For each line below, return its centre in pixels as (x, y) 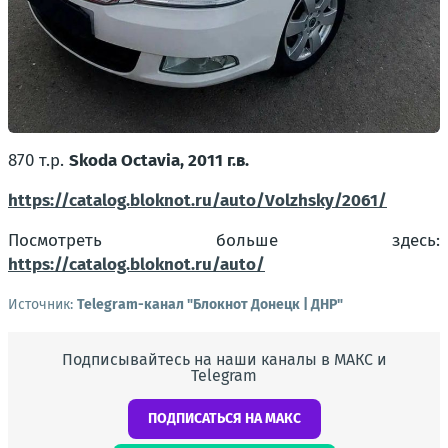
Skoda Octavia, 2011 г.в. (159, 160)
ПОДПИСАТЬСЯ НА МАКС (224, 418)
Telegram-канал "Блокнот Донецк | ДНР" (210, 304)
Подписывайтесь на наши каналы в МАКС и (224, 359)
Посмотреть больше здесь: (224, 240)
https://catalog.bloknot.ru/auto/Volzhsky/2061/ (197, 200)
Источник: (42, 304)
